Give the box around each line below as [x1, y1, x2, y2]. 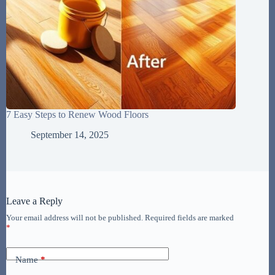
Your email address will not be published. [6, 213, 143, 222]
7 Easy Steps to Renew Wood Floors [6, 109, 149, 120]
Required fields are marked [145, 213, 234, 222]
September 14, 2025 [31, 130, 109, 140]
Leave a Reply [6, 196, 63, 206]
